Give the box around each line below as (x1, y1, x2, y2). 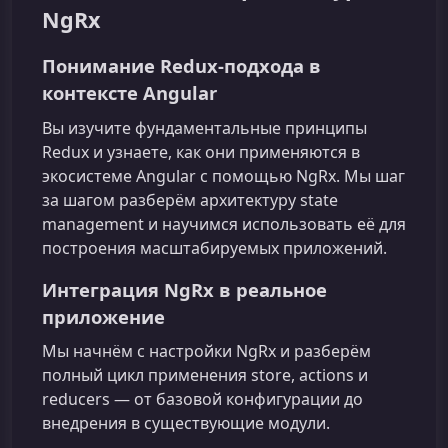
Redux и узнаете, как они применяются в (42, 140, 360, 163)
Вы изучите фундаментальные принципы (42, 116, 367, 139)
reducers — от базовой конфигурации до (42, 387, 363, 410)
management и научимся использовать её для (42, 212, 406, 235)
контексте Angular (42, 80, 217, 106)
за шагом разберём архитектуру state (42, 188, 338, 211)
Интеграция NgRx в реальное (42, 276, 327, 302)
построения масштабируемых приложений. (42, 236, 387, 259)
